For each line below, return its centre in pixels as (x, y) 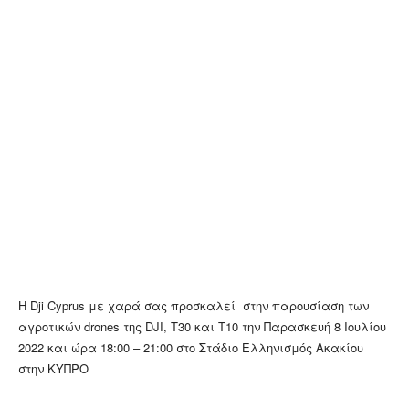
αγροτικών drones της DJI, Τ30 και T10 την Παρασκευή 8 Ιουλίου (202, 326)
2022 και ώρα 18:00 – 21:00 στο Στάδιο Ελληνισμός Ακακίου (191, 347)
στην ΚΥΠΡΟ (53, 368)
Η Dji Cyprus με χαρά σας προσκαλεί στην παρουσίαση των (194, 305)
